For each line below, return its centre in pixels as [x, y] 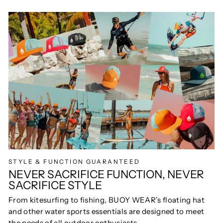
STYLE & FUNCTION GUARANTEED [74, 161]
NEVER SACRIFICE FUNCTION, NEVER [106, 174]
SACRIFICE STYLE [55, 185]
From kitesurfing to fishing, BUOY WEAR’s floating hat [107, 200]
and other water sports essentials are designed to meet [107, 212]
